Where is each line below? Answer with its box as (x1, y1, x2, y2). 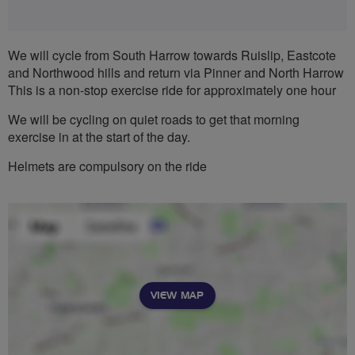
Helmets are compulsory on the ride (8, 156, 207, 175)
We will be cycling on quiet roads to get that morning (8, 109, 300, 128)
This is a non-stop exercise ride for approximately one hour (8, 80, 336, 99)
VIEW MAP (151, 290, 204, 300)
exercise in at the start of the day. (8, 127, 190, 146)
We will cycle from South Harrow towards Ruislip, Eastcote (8, 45, 336, 64)
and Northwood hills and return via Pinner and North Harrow (8, 63, 344, 82)
